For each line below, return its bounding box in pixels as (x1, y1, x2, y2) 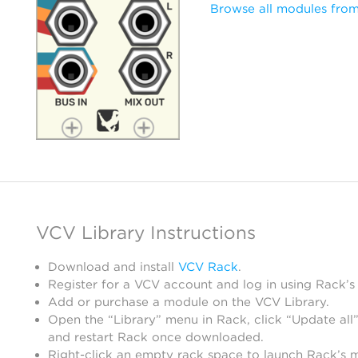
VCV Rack (178, 260, 238, 274)
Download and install (48, 260, 178, 274)
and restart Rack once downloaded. (48, 330, 264, 344)
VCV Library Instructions (36, 221, 256, 243)
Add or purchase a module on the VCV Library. (48, 295, 329, 309)
